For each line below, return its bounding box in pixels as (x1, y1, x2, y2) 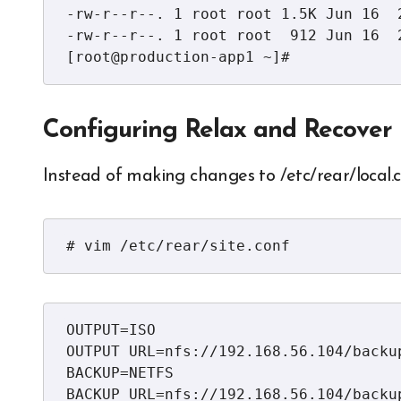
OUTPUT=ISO (66, 321, 156, 338)
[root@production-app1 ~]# (66, 48, 290, 65)
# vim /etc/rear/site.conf (66, 237, 290, 254)
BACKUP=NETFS (66, 364, 174, 381)
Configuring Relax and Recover (43, 118, 392, 143)
